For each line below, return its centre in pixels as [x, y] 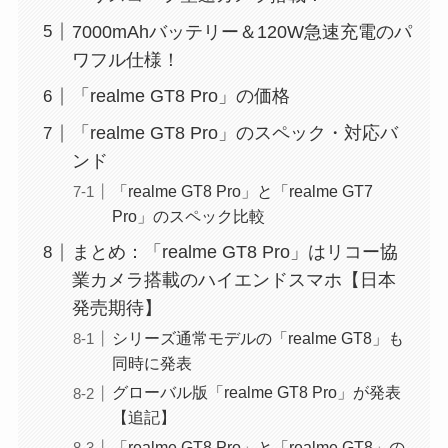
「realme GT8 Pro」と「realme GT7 [242, 191]
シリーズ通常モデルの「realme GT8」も [257, 338]
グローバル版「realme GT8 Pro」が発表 [256, 392]
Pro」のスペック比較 [188, 216]
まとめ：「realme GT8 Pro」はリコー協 [234, 252]
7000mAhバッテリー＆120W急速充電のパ [241, 31]
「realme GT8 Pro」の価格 [180, 96]
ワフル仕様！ [125, 59]
